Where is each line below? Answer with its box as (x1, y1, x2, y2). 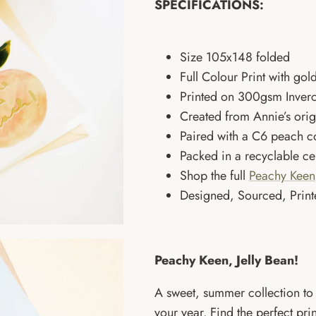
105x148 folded (205, 48, 290, 67)
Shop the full (179, 166, 249, 186)
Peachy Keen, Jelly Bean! (154, 251, 298, 270)
